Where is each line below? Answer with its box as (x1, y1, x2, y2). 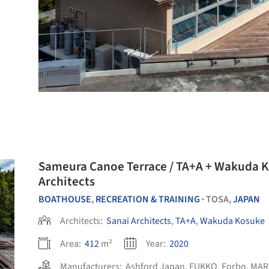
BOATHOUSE (38, 193, 91, 206)
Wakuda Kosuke (200, 214, 265, 228)
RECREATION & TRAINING (95, 193, 200, 206)
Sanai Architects (106, 214, 171, 228)
